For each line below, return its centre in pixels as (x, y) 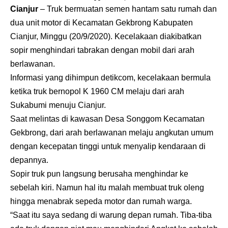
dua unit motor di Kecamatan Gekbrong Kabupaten (102, 22)
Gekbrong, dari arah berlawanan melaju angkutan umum (112, 132)
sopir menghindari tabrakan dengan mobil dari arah (102, 50)
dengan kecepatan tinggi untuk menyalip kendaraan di (108, 146)
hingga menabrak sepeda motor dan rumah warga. (101, 201)
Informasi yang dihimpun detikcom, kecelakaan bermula (110, 77)
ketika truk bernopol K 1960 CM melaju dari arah (97, 91)
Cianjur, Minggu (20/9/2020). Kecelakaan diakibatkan (106, 36)
